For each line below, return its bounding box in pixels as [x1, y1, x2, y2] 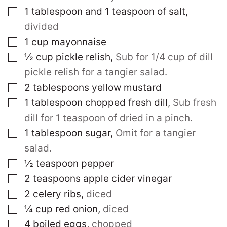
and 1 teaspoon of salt [85, 6, 185, 17]
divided [24, 21, 59, 32]
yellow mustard [92, 82, 162, 93]
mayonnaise [51, 36, 106, 48]
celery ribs [33, 188, 81, 200]
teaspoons [33, 173, 81, 184]
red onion [55, 203, 98, 215]
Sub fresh [173, 97, 216, 108]
